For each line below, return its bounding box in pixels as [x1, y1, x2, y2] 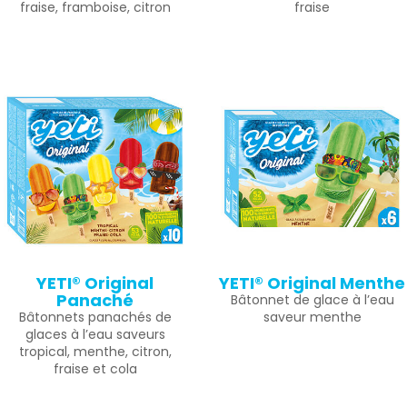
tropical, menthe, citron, [18, 342, 172, 361]
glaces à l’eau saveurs [25, 325, 165, 343]
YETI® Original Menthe [219, 272, 405, 294]
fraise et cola [53, 360, 137, 378]
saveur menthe [263, 308, 362, 326]
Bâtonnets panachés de [18, 308, 172, 326]
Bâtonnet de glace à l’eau [230, 291, 394, 309]
